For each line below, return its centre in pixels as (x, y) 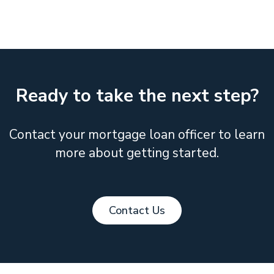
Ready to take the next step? (137, 96)
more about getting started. (137, 153)
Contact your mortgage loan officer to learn (137, 135)
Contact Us (137, 210)
